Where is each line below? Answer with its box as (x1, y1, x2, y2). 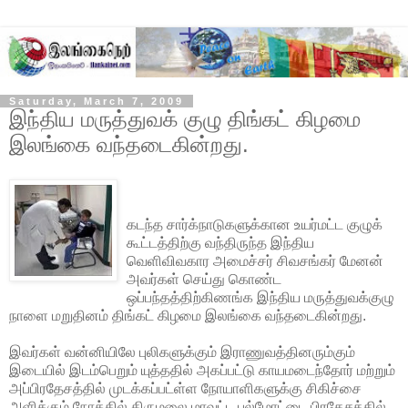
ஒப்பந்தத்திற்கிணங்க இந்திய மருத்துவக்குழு (127, 289, 394, 305)
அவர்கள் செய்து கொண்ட (127, 270, 281, 287)
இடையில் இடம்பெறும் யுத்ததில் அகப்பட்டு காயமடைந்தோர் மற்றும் (9, 362, 395, 378)
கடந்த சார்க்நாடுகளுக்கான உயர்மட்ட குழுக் (127, 216, 382, 232)
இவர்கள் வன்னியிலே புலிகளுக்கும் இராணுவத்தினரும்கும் (9, 343, 355, 360)
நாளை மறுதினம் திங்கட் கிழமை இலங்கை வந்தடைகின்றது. (9, 307, 366, 323)
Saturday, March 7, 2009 (9, 95, 184, 107)
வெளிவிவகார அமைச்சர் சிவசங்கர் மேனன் (127, 252, 383, 269)
